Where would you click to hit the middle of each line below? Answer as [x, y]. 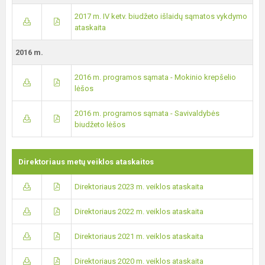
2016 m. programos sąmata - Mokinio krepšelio [155, 77]
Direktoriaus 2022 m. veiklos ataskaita [139, 211]
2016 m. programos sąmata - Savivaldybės [147, 113]
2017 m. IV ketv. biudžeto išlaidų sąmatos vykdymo [161, 16]
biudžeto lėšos [100, 125]
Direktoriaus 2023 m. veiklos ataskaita [139, 187]
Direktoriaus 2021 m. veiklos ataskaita [139, 236]
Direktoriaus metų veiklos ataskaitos [86, 162]
